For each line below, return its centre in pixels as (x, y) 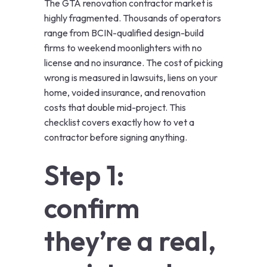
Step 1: (84, 176)
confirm (92, 208)
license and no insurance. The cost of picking (133, 63)
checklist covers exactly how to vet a (119, 122)
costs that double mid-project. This (115, 108)
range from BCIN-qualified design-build (124, 33)
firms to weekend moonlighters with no (123, 48)
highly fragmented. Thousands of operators (133, 18)
